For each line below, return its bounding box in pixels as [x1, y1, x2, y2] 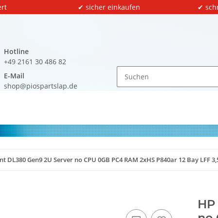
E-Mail [4, 71, 24, 80]
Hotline [4, 47, 29, 56]
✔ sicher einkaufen [78, 2, 140, 12]
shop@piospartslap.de [4, 81, 77, 91]
